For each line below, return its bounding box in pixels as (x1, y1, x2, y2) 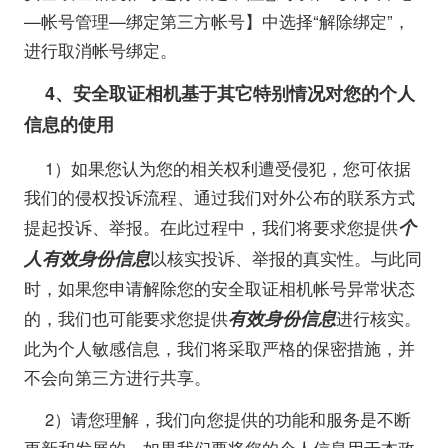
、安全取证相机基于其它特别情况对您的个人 (55, 80, 416, 107)
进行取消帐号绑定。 (23, 38, 177, 63)
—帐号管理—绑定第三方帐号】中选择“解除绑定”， (23, 9, 410, 34)
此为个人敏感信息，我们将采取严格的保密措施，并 (23, 335, 415, 360)
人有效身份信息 (23, 244, 150, 271)
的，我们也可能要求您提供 (23, 305, 228, 330)
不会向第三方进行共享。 (23, 364, 211, 389)
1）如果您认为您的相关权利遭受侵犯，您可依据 (45, 155, 412, 180)
